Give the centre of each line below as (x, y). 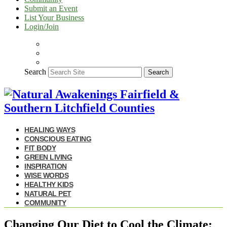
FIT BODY (40, 148)
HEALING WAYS (50, 129)
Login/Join (42, 27)
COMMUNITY (45, 202)
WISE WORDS (46, 175)
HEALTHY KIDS (49, 184)
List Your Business (54, 17)
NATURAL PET (48, 193)
